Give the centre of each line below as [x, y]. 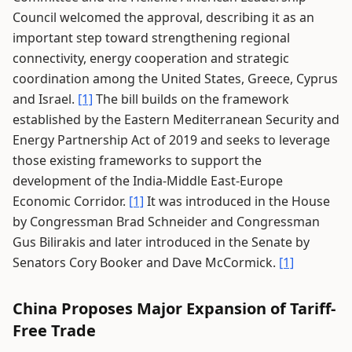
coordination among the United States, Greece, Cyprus [175, 79]
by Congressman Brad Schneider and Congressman [166, 222]
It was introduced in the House [237, 201]
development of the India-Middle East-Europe [148, 181]
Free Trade [54, 330]
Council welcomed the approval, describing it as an [163, 17]
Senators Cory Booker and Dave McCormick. [146, 262]
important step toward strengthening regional [151, 38]
